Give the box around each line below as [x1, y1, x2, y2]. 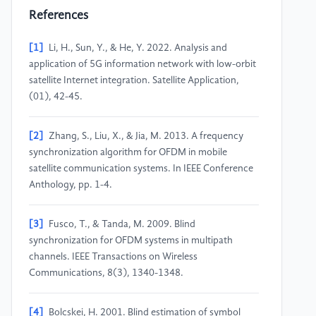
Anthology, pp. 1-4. [29, 180, 112, 190]
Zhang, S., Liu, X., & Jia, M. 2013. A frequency [49, 131, 243, 142]
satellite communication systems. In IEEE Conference [29, 164, 253, 174]
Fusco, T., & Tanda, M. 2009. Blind [49, 219, 195, 230]
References [29, 10, 88, 23]
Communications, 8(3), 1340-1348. [29, 268, 183, 279]
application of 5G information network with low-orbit [29, 59, 256, 70]
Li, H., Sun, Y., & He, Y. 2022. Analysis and [49, 43, 227, 54]
